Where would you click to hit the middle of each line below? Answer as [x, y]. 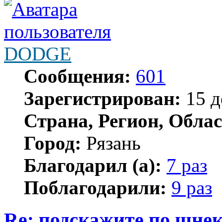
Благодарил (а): [93, 165]
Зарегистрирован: [102, 98]
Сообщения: [77, 76]
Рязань [111, 143]
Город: [53, 143]
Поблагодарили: [95, 187]
